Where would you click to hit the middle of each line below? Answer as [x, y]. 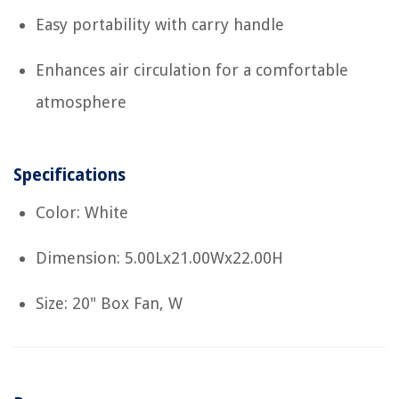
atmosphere [81, 102]
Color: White [82, 212]
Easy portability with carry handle [160, 24]
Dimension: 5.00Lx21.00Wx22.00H [159, 257]
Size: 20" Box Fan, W [109, 303]
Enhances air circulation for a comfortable [192, 69]
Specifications [69, 175]
